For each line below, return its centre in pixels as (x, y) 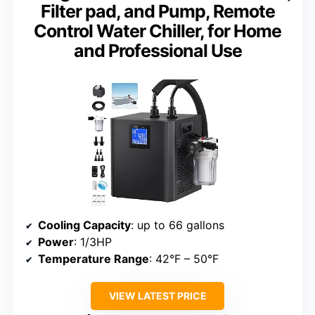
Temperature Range (94, 258)
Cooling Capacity (84, 225)
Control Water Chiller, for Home (157, 31)
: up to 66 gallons (178, 225)
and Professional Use (157, 50)
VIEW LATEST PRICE (157, 295)
